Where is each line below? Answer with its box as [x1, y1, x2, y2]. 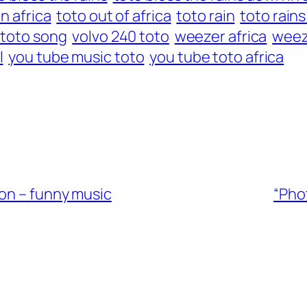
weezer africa [174, 26, 267, 47]
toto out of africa [56, 5, 171, 27]
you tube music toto [8, 47, 145, 68]
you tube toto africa [149, 47, 284, 68]
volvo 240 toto [72, 26, 169, 47]
